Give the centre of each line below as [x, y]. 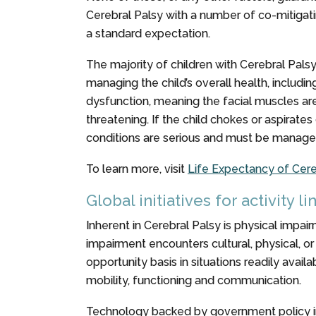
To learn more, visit [137, 169]
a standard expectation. [148, 34]
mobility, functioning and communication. [194, 281]
